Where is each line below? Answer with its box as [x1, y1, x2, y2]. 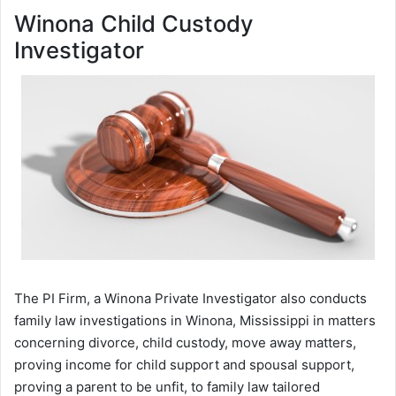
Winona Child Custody [14, 10, 254, 38]
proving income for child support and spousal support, [14, 355, 354, 373]
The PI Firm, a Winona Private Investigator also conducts [14, 289, 367, 307]
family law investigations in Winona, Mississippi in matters [14, 311, 376, 329]
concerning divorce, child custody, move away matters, [14, 333, 356, 351]
